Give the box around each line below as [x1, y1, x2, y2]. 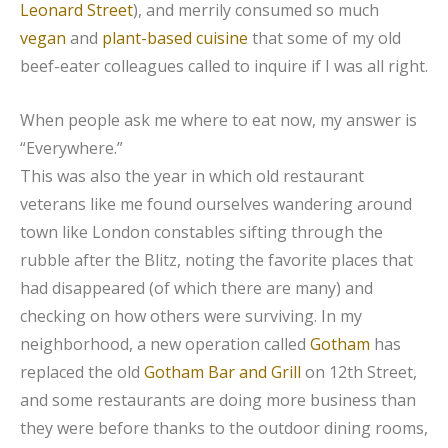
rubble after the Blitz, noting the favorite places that [20, 248, 413, 271]
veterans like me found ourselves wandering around [20, 192, 412, 215]
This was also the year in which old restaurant [20, 164, 364, 187]
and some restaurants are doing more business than [20, 388, 416, 411]
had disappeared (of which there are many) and [20, 276, 373, 299]
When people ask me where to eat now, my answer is [20, 108, 417, 131]
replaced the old [20, 360, 144, 383]
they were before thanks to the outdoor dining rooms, [20, 416, 428, 439]
